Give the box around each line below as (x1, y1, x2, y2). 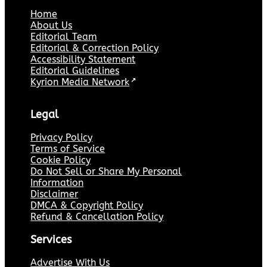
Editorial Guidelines (30, 65, 120, 77)
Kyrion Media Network (30, 76, 130, 88)
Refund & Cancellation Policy (30, 211, 164, 223)
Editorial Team (30, 31, 98, 43)
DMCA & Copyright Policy (30, 200, 144, 212)
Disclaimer (30, 188, 79, 200)
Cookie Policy (30, 154, 91, 166)
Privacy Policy (30, 132, 93, 144)
